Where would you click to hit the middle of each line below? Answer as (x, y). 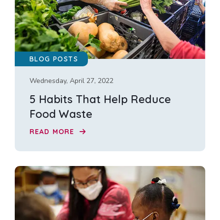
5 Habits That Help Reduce (100, 99)
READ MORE (53, 132)
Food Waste (61, 114)
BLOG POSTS (54, 59)
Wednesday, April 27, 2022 (71, 81)
